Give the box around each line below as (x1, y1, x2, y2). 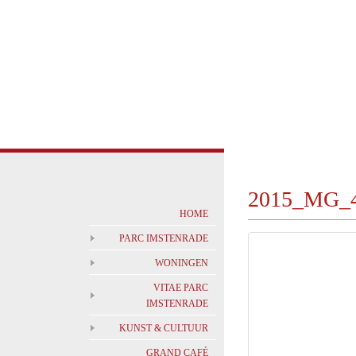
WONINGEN (155, 257, 208, 269)
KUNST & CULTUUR (119, 323, 208, 335)
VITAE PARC (153, 282, 208, 294)
